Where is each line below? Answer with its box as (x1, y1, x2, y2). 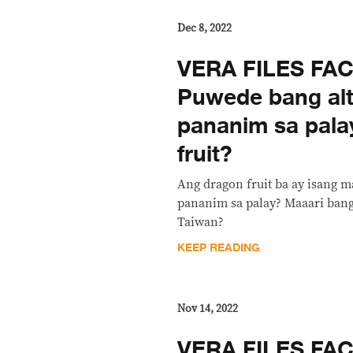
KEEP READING (177, 238, 261, 257)
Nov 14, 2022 (177, 303, 239, 314)
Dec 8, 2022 (177, 22, 232, 34)
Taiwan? (177, 215, 225, 229)
